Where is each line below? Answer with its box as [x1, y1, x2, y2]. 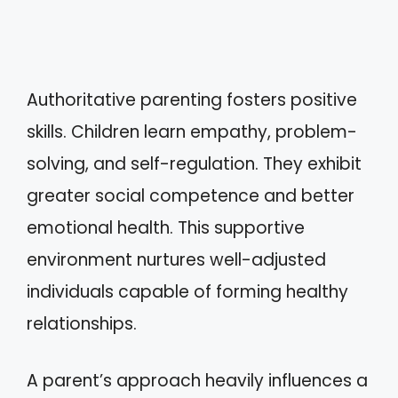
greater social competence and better [27, 183, 354, 208]
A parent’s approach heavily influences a [27, 369, 368, 393]
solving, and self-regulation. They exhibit [27, 151, 362, 176]
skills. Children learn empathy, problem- [27, 119, 357, 144]
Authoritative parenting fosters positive [27, 87, 357, 112]
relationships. [27, 311, 137, 336]
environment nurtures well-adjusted [27, 247, 326, 272]
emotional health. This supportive [27, 215, 305, 240]
